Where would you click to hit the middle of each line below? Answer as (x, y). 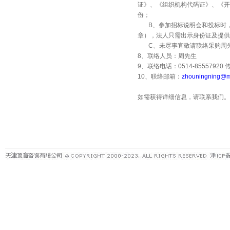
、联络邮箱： (163, 76)
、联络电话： (160, 66)
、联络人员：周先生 (169, 56)
